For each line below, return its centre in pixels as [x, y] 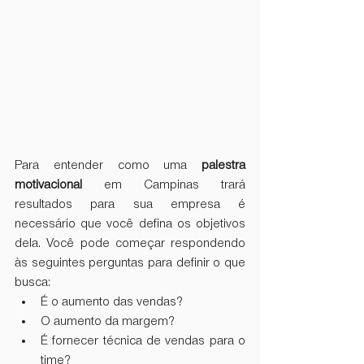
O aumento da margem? [108, 322]
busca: [32, 283]
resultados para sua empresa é [130, 205]
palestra [223, 166]
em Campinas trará [164, 186]
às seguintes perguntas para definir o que [130, 264]
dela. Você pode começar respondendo [130, 244]
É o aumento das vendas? [112, 303]
